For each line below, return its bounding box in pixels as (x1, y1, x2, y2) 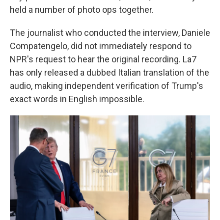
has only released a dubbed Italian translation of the (10, 67, 209, 78)
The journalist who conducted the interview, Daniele (10, 27, 210, 38)
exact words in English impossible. (10, 93, 144, 104)
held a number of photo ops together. (10, 4, 154, 15)
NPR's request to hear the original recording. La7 (10, 54, 196, 64)
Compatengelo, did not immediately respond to (10, 40, 192, 51)
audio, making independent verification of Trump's (10, 80, 203, 91)
